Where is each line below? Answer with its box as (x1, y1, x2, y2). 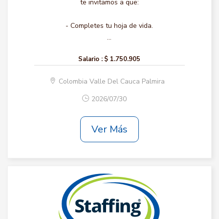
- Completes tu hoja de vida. (66, 21, 153, 30)
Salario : (78, 55, 103, 64)
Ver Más (91, 122, 128, 136)
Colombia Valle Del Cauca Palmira (58, 77, 165, 86)
